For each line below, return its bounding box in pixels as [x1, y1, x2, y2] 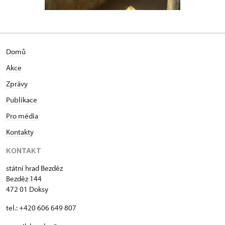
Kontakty [6, 127, 34, 137]
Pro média [6, 111, 38, 121]
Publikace [6, 95, 37, 105]
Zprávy [6, 79, 28, 89]
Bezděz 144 [6, 174, 42, 184]
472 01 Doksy [6, 184, 48, 194]
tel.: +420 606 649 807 [6, 203, 76, 213]
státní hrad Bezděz [6, 163, 63, 173]
